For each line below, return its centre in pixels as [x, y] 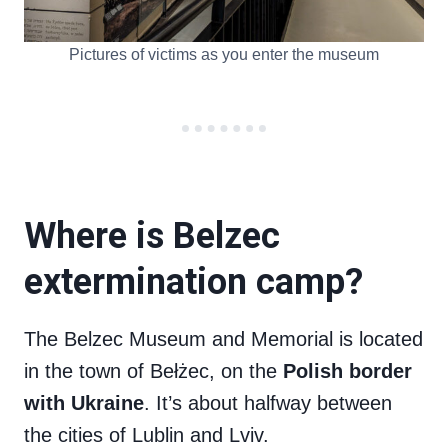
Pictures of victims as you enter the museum [224, 55]
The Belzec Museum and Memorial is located [223, 339]
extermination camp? [193, 282]
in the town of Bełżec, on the [153, 371]
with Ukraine [84, 403]
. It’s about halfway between [268, 403]
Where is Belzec [152, 236]
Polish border [347, 371]
